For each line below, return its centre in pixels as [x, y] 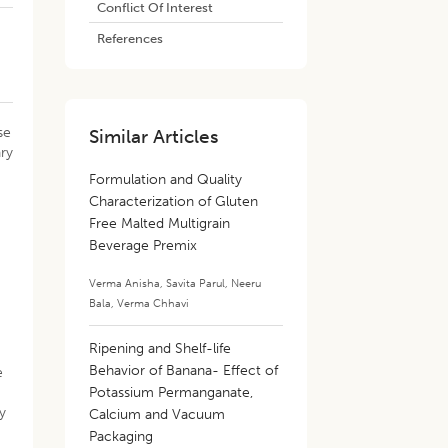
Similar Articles [154, 136]
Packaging [121, 436]
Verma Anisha [125, 283]
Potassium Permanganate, [171, 392]
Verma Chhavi [153, 303]
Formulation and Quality [166, 179]
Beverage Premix [143, 245]
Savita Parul [196, 283]
